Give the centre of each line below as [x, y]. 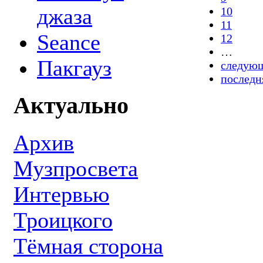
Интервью [61, 195]
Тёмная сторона [88, 246]
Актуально [71, 105]
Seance [69, 42]
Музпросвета [76, 169]
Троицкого [63, 220]
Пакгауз [74, 68]
